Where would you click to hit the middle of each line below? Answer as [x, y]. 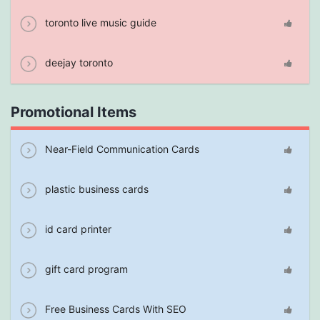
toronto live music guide [99, 22]
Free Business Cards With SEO [114, 309]
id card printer [77, 229]
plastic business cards [95, 189]
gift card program [85, 269]
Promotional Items [74, 112]
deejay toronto [77, 62]
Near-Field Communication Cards [121, 149]
